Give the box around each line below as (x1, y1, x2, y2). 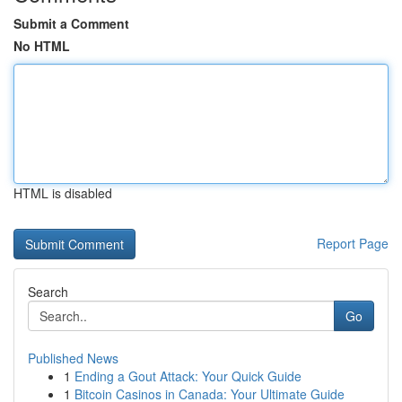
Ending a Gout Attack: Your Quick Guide (74, 367, 301, 385)
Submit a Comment (13, 14, 129, 32)
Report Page (317, 234, 389, 252)
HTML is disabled (13, 184, 112, 202)
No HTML (13, 37, 70, 55)
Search (28, 283, 68, 301)
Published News (28, 349, 118, 367)
